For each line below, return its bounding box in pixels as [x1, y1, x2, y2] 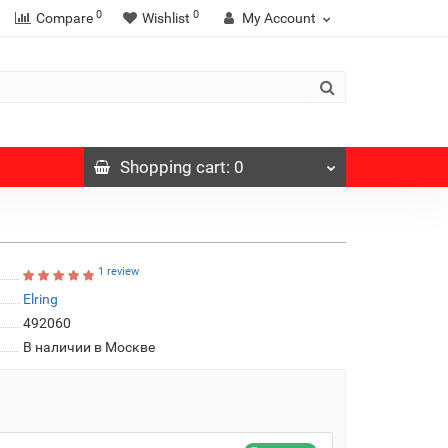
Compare [36, 10, 93, 26]
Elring [22, 291, 58, 307]
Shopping [119, 157, 192, 177]
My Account [242, 10, 316, 26]
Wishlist [142, 10, 190, 26]
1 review [97, 264, 139, 278]
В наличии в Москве [22, 339, 155, 355]
